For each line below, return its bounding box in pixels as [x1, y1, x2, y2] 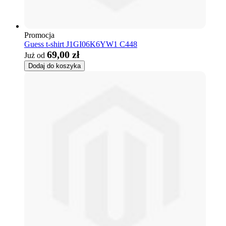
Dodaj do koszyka [28, 62, 81, 70]
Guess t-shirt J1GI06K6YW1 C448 [24, 39, 137, 48]
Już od [24, 50, 45, 60]
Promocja [24, 30, 54, 39]
